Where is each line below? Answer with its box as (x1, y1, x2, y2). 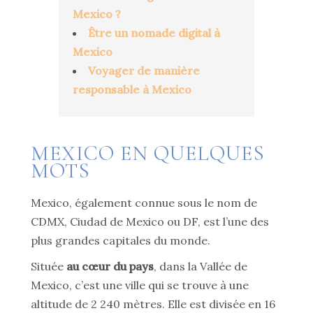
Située (31, 259, 66, 273)
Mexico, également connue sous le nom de (31, 196, 257, 210)
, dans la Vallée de (154, 259, 247, 273)
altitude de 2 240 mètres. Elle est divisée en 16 (31, 297, 275, 311)
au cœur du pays (66, 259, 154, 273)
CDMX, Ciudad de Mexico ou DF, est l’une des (31, 214, 269, 228)
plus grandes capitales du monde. (31, 233, 210, 247)
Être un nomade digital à (88, 26, 220, 40)
